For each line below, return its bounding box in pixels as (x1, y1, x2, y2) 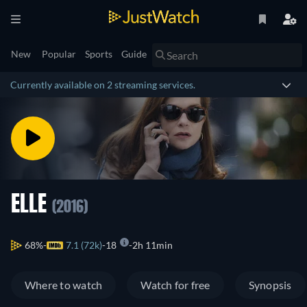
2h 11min (132, 239, 173, 251)
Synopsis (248, 278, 292, 292)
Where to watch (25, 278, 103, 292)
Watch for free (140, 278, 210, 292)
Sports (85, 48, 112, 60)
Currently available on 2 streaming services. (10, 79, 195, 90)
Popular (42, 48, 76, 60)
